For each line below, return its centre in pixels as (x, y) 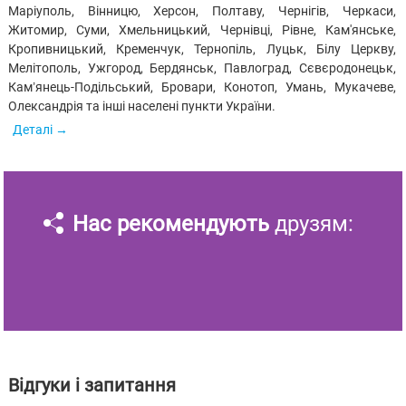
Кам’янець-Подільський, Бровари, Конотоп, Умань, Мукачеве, (202, 87)
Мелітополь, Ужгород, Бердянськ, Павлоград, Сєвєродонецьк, (202, 68)
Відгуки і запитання (92, 385)
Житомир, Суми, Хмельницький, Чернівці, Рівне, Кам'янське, (202, 29)
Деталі (32, 129)
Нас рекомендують (174, 223)
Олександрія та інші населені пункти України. (141, 106)
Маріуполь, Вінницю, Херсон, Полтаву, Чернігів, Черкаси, (202, 10)
